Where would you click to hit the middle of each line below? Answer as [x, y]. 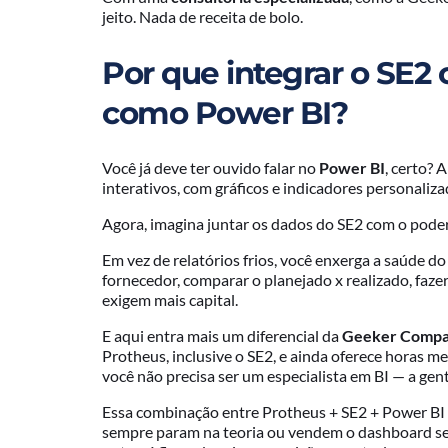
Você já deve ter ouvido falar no [210, 168]
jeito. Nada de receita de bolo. [202, 16]
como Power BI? [224, 112]
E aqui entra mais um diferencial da [222, 336]
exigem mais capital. [170, 300]
